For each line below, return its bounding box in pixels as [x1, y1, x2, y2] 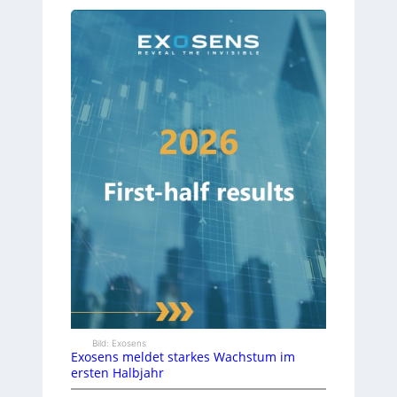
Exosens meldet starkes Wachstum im [71, 347, 296, 365]
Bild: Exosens [92, 337, 147, 348]
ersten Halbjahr [71, 363, 165, 381]
